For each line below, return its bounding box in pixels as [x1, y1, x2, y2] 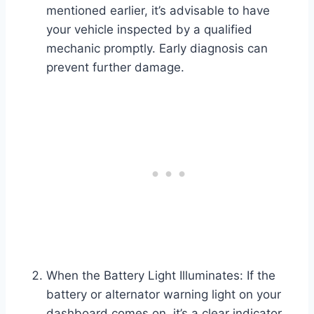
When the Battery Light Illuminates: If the [46, 268, 275, 283]
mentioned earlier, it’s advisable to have [46, 4, 270, 18]
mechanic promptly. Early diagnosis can [46, 41, 268, 56]
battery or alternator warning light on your [46, 287, 281, 302]
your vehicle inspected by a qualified [46, 22, 252, 37]
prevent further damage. [46, 60, 184, 75]
